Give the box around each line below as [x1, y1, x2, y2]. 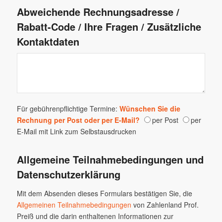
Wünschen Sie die [119, 103, 180, 113]
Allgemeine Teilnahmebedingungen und [16, 152, 204, 166]
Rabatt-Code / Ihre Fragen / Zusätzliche [16, 19, 201, 34]
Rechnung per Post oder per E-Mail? [16, 114, 140, 125]
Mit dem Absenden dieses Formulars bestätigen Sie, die [16, 188, 192, 198]
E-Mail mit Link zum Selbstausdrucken [16, 126, 136, 136]
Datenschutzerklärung [16, 166, 120, 181]
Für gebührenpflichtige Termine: [16, 103, 119, 113]
